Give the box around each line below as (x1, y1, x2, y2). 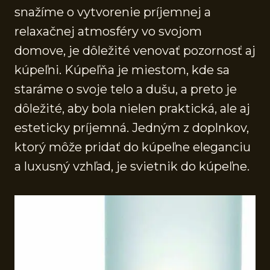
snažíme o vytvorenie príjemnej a (14, 4, 211, 19)
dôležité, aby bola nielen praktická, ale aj (14, 101, 250, 116)
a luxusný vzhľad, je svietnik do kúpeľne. (14, 159, 250, 174)
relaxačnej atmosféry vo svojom (14, 24, 202, 39)
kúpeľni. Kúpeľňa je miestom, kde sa (14, 62, 230, 77)
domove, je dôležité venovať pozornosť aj (14, 43, 256, 58)
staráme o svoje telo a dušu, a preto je (14, 81, 237, 96)
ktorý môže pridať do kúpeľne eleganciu (14, 139, 251, 154)
